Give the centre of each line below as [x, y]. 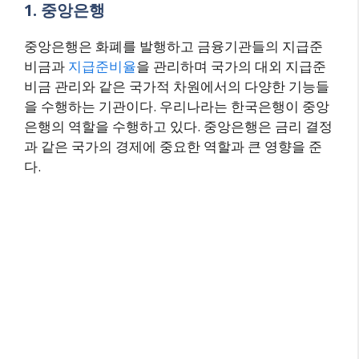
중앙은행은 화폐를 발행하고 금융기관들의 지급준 [173, 46]
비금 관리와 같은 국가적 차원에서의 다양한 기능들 [177, 86]
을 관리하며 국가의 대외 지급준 [231, 66]
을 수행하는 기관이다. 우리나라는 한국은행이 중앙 [177, 106]
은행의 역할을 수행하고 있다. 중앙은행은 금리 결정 [178, 126]
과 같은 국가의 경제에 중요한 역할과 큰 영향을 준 [173, 146]
